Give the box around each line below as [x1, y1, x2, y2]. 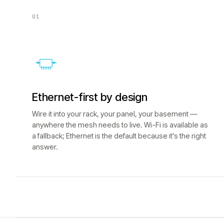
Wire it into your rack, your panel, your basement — [32, 109, 197, 118]
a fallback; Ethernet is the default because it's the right [32, 131, 206, 140]
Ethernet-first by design [32, 90, 147, 103]
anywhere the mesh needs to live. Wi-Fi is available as [32, 120, 208, 129]
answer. [32, 142, 58, 151]
